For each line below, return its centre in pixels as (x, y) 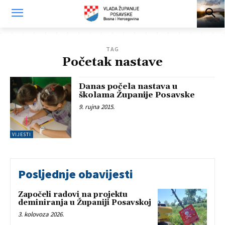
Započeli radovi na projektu (73, 195)
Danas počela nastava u (129, 86)
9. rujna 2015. (97, 107)
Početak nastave (113, 62)
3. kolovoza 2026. (41, 214)
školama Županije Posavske (137, 95)
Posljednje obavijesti (76, 174)
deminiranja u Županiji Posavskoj (85, 203)
